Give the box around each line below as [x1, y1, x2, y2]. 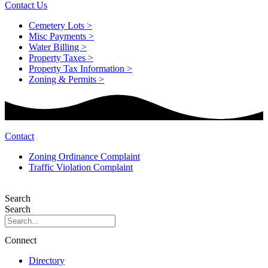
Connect [5, 234, 36, 245]
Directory [29, 255, 65, 266]
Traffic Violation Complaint [29, 162, 133, 172]
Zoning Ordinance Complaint [29, 151, 140, 162]
